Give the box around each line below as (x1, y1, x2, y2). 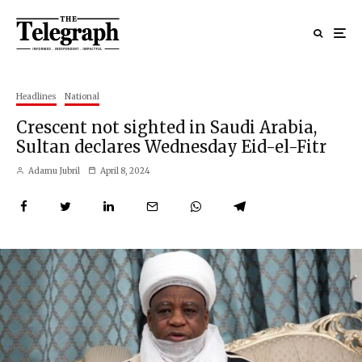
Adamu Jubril (27, 165, 80, 176)
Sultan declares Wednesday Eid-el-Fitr (16, 136, 326, 157)
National (65, 90, 99, 102)
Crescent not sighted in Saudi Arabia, (16, 116, 317, 137)
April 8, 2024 (100, 165, 150, 176)
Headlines (16, 90, 57, 102)
